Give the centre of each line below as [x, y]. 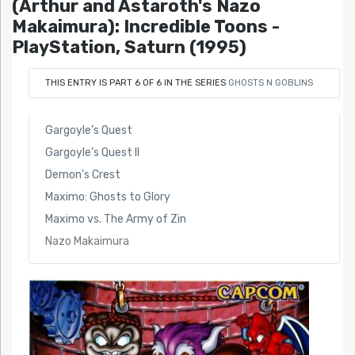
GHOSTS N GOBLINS [270, 82]
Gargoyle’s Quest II [92, 153]
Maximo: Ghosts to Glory [107, 197]
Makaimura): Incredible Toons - [146, 27]
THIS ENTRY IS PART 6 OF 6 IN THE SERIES [136, 82]
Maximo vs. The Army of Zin [115, 219]
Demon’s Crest [82, 175]
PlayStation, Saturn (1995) [129, 48]
